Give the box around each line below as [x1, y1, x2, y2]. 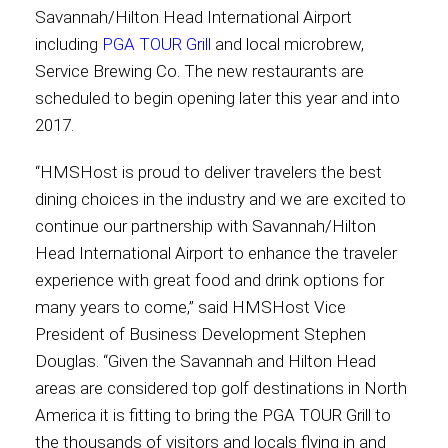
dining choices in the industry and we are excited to [35, 189, 406, 209]
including [35, 34, 102, 54]
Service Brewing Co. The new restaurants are [35, 61, 364, 81]
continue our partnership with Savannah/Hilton [35, 216, 376, 236]
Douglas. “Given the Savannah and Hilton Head [35, 351, 376, 371]
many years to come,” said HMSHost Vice [35, 297, 346, 317]
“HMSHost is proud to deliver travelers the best [35, 162, 382, 182]
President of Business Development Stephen [35, 324, 366, 344]
